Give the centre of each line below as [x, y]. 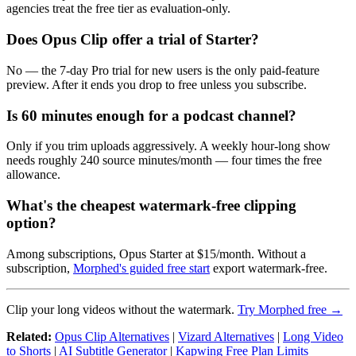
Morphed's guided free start [141, 268]
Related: [29, 336]
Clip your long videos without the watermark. [122, 309]
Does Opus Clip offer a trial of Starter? [133, 40]
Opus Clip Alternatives [112, 336]
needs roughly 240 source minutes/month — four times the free [164, 161]
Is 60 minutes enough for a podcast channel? [151, 115]
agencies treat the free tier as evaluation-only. [118, 9]
